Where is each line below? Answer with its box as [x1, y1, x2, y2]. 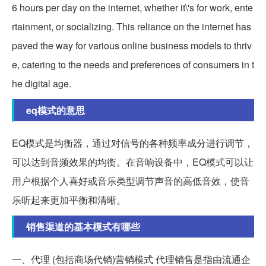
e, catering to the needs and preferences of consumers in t [12, 57, 254, 71]
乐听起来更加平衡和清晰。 [12, 192, 126, 207]
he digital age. [12, 76, 71, 90]
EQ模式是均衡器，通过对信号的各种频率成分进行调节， [12, 135, 254, 150]
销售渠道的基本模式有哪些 [26, 219, 140, 233]
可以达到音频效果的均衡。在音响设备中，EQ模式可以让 [12, 154, 254, 169]
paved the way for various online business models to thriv [12, 38, 252, 52]
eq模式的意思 [26, 103, 85, 117]
